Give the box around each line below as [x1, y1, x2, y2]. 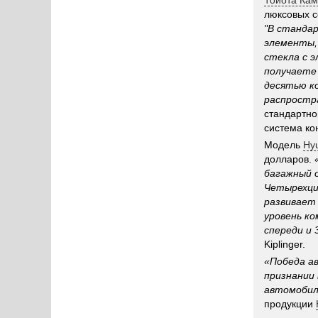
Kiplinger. [264, 238, 305, 250]
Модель [264, 139, 303, 150]
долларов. [264, 153, 314, 165]
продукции [264, 298, 316, 309]
